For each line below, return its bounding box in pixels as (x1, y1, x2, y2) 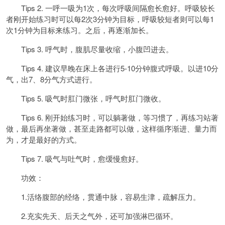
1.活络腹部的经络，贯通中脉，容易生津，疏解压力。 (6, 191, 200, 202)
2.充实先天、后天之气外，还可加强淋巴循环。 (6, 210, 178, 221)
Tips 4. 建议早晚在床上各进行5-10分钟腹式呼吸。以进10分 (6, 63, 218, 73)
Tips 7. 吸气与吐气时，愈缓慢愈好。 (6, 153, 143, 164)
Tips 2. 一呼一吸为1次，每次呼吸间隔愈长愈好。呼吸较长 (6, 3, 215, 13)
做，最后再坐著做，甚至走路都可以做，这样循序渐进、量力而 (6, 123, 217, 134)
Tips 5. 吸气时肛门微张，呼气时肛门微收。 (6, 93, 166, 103)
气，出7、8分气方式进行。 (6, 74, 97, 84)
